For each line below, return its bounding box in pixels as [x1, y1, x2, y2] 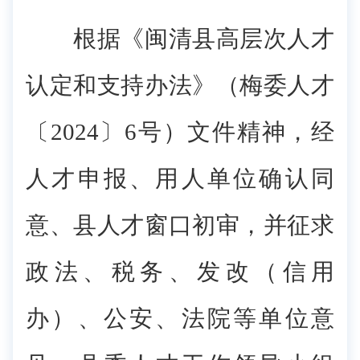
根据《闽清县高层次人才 [26, 26, 334, 51]
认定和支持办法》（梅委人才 [26, 72, 334, 98]
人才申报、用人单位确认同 [26, 166, 334, 191]
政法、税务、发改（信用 [26, 259, 334, 284]
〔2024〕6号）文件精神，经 [26, 119, 334, 145]
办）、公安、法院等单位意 [26, 305, 334, 331]
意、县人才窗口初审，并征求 [26, 212, 334, 238]
